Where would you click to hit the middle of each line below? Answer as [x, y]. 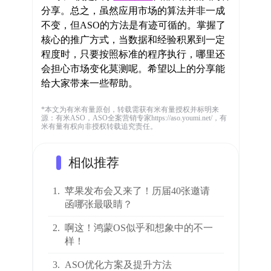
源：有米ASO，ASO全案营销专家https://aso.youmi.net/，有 [134, 118]
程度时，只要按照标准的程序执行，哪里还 [133, 54]
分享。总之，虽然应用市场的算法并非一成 [133, 11]
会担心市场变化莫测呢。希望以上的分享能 [133, 69]
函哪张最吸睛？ [98, 204]
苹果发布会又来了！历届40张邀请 [137, 191]
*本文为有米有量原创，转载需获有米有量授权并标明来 [130, 109]
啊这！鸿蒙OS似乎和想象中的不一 [139, 228]
